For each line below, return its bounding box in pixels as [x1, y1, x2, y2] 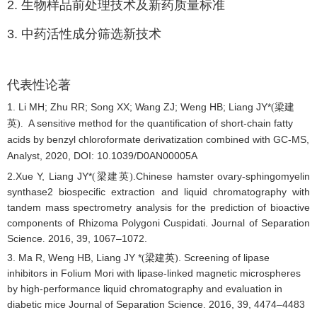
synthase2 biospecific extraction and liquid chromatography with [7, 186, 310, 197]
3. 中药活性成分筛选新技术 [7, 27, 161, 41]
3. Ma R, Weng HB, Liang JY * [7, 252, 142, 263]
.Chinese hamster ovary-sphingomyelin [133, 171, 311, 182]
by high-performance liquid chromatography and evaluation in [7, 283, 282, 294]
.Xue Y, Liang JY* [13, 171, 93, 182]
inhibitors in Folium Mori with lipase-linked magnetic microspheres [7, 267, 301, 279]
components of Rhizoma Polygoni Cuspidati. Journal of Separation [7, 217, 310, 229]
